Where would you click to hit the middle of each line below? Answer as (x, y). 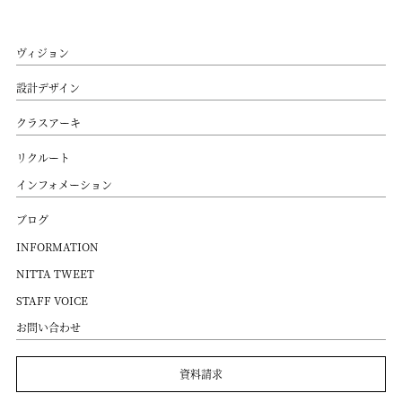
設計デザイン (48, 87)
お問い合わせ (48, 327)
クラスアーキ (48, 122)
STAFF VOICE (52, 300)
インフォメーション (64, 184)
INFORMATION (57, 246)
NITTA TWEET (55, 273)
